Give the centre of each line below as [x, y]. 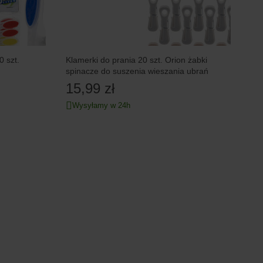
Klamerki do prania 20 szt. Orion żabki [137, 60]
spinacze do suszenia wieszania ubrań [137, 71]
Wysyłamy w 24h [102, 106]
